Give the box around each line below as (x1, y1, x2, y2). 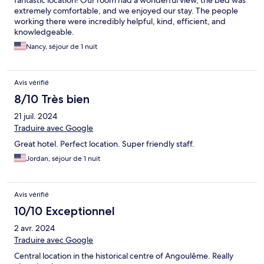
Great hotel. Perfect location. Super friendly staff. (14, 138, 194, 150)
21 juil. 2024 (14, 111, 57, 122)
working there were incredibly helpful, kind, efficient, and (14, 16, 226, 27)
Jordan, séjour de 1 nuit (26, 154, 100, 164)
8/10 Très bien (14, 92, 90, 107)
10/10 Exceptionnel (14, 204, 115, 219)
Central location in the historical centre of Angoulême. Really (14, 250, 233, 262)
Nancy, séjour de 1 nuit (26, 42, 97, 52)
